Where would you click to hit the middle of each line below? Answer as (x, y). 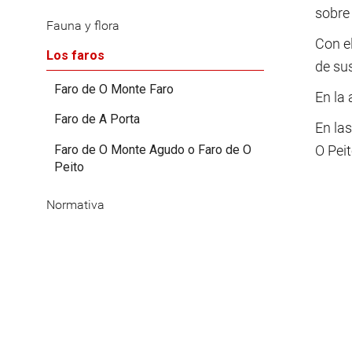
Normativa (75, 204)
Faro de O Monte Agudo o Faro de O (153, 149)
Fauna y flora (83, 26)
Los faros (75, 56)
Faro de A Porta (97, 119)
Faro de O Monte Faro (114, 89)
